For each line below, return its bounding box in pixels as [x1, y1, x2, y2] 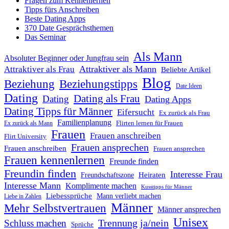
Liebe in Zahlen [4, 193, 41, 200]
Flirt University [4, 132, 47, 141]
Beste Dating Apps [25, 14, 85, 24]
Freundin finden [4, 167, 76, 180]
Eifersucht [117, 107, 154, 118]
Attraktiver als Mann [79, 64, 156, 75]
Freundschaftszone [81, 171, 134, 179]
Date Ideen [176, 83, 202, 90]
